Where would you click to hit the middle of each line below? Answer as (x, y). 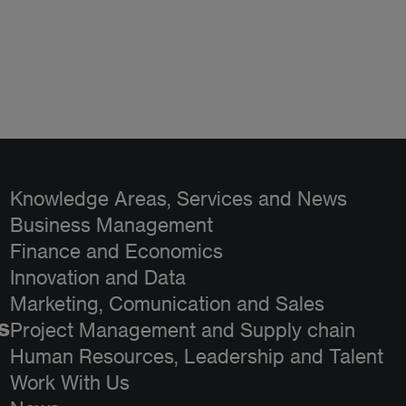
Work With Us (70, 382)
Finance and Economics (116, 251)
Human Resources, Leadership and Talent (197, 356)
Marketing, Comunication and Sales (167, 304)
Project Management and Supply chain (183, 330)
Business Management (111, 225)
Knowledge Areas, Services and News (179, 198)
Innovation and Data (98, 277)
